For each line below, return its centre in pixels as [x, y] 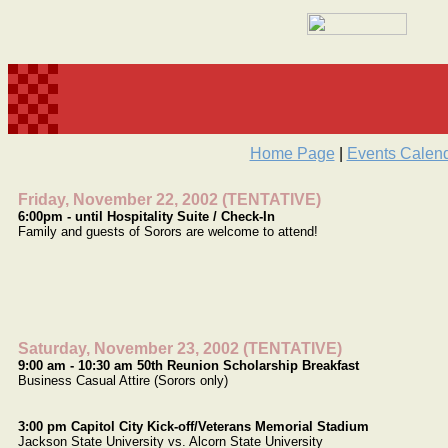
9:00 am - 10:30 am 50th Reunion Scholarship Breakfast [188, 365]
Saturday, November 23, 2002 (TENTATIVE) [180, 348]
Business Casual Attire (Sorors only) [123, 380]
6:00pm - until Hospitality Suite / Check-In [146, 216]
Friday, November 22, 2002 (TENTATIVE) [169, 199]
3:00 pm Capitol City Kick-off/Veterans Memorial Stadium [193, 426]
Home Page [292, 153]
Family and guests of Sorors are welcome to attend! [168, 231]
